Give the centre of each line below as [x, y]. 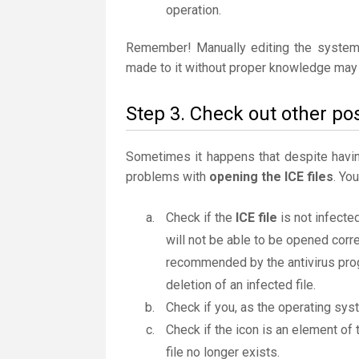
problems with [167, 177]
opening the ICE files [271, 177]
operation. [194, 10]
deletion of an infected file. [241, 285]
